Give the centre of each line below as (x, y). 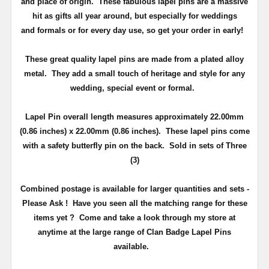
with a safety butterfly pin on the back (92, 145)
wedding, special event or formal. (134, 88)
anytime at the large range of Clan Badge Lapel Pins (134, 232)
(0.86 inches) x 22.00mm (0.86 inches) (89, 131)
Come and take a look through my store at (157, 217)
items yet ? (56, 217)
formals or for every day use (89, 30)
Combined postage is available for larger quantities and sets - (134, 189)
